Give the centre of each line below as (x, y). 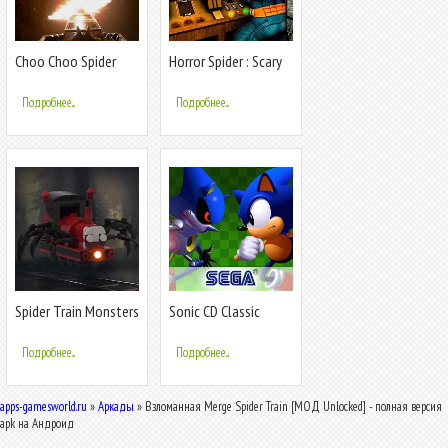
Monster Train (55, 77)
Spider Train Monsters (77, 310)
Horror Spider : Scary (225, 60)
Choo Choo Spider (65, 60)
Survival (37, 327)
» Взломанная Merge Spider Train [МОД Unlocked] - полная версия (288, 406)
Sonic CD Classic (214, 310)
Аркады (116, 406)
